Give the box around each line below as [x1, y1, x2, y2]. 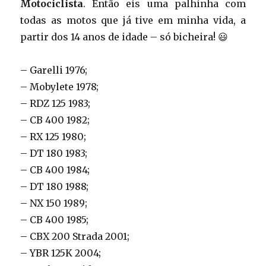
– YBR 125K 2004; [20, 246, 102, 259]
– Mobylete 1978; [20, 80, 99, 93]
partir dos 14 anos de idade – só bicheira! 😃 [20, 30, 229, 43]
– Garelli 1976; [20, 64, 88, 76]
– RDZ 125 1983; [20, 97, 91, 109]
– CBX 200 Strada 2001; [20, 230, 130, 242]
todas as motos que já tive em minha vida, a [20, 14, 246, 26]
